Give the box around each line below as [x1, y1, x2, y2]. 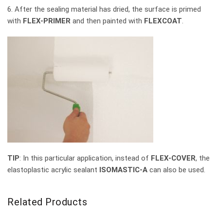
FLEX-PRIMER [23, 17, 71, 26]
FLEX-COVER [151, 154, 196, 163]
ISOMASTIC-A [99, 165, 147, 175]
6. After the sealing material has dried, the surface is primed [7, 5, 201, 14]
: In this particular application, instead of [19, 154, 151, 163]
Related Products [7, 196, 87, 208]
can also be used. [147, 165, 205, 175]
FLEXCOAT [144, 17, 182, 26]
